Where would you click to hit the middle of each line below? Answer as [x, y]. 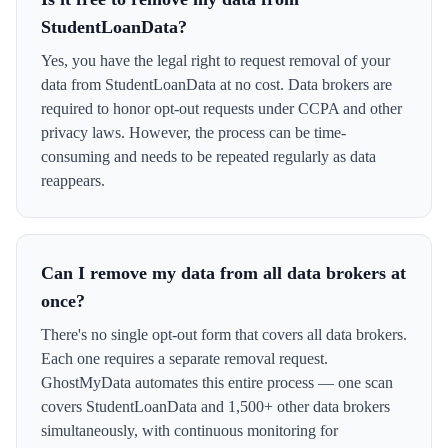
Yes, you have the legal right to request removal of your [215, 60]
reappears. [73, 180]
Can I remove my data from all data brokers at [223, 273]
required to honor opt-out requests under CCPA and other [221, 108]
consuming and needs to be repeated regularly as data [208, 156]
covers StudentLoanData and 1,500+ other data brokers [215, 406]
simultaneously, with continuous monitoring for [189, 430]
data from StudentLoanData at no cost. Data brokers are [216, 84]
